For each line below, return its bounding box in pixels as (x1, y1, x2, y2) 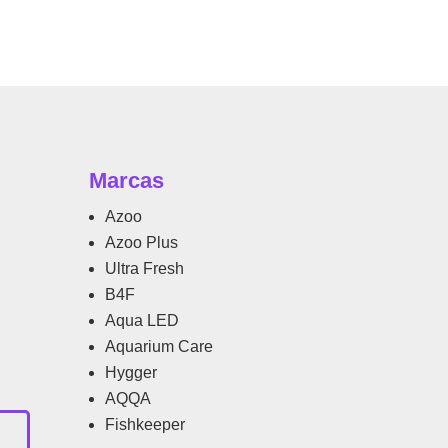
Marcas (89, 168, 165, 194)
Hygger (105, 364, 158, 382)
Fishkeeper (105, 416, 186, 434)
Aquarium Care (105, 338, 214, 356)
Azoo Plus (105, 234, 179, 252)
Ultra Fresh (105, 260, 185, 278)
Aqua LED (105, 312, 180, 330)
